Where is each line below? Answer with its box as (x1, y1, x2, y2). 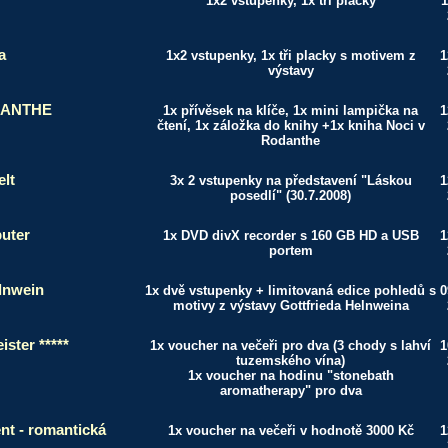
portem (268, 243, 313, 258)
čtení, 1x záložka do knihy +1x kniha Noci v (156, 118, 425, 133)
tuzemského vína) (236, 353, 345, 368)
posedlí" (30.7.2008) (230, 188, 351, 203)
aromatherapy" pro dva (219, 383, 362, 398)
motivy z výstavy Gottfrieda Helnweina (172, 298, 409, 313)
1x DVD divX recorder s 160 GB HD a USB (162, 228, 419, 243)
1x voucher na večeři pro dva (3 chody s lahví (150, 338, 431, 353)
